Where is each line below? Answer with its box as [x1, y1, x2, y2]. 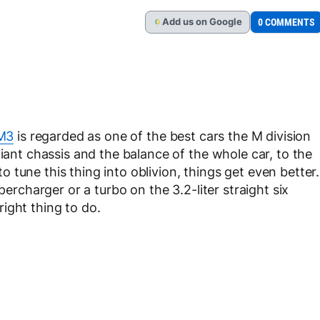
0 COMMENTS [258, 16, 315, 28]
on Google [196, 16, 242, 27]
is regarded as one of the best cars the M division [14, 129, 311, 144]
